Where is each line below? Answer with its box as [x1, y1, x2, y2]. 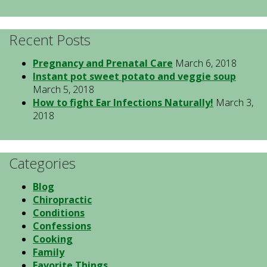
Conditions [33, 206, 85, 220]
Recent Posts [9, 30, 91, 50]
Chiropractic [33, 193, 92, 207]
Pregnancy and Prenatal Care [33, 57, 173, 70]
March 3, [216, 96, 253, 110]
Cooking [33, 232, 73, 246]
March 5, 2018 [33, 83, 94, 97]
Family [33, 246, 64, 259]
